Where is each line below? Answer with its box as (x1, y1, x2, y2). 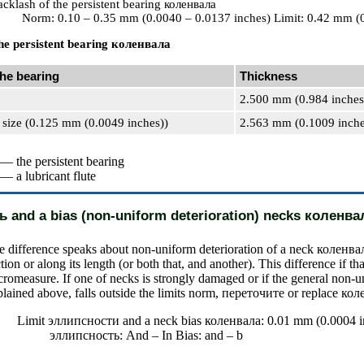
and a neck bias (119, 314, 205, 327)
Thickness (240, 69, 297, 83)
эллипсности (48, 314, 119, 327)
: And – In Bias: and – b (119, 328, 243, 342)
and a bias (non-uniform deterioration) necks (7, 208, 305, 223)
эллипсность (50, 328, 119, 342)
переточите (222, 286, 284, 300)
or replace (284, 286, 341, 300)
